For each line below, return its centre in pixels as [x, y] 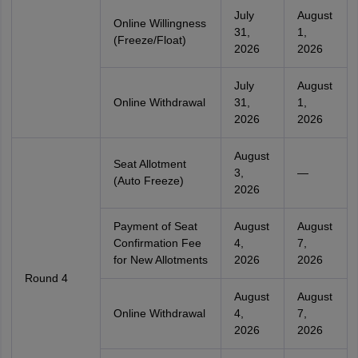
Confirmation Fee [157, 243]
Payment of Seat [155, 226]
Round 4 [46, 278]
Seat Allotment [149, 164]
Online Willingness [159, 23]
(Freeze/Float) [149, 40]
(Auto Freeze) [148, 181]
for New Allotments [160, 260]
